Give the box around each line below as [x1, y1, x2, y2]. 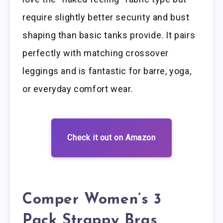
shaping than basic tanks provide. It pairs [22, 29, 196, 40]
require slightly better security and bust [22, 11, 190, 22]
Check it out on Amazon [67, 132, 156, 142]
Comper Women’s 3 [22, 192, 162, 208]
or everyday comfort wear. [22, 83, 133, 94]
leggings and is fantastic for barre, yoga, [22, 65, 192, 76]
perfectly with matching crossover [22, 47, 169, 58]
